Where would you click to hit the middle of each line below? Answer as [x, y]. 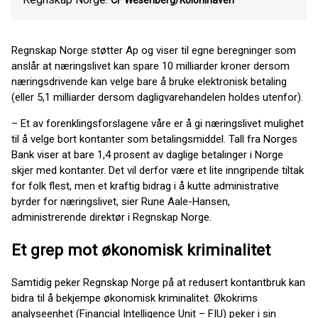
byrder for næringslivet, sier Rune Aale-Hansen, [121, 202]
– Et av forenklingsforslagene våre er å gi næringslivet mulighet [158, 124]
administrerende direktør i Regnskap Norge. [111, 217]
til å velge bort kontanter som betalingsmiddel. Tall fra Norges [154, 139]
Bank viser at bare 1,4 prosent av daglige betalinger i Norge [147, 155]
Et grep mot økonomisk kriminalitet [141, 250]
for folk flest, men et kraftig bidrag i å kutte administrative [145, 186]
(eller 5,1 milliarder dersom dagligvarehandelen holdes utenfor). [157, 97]
